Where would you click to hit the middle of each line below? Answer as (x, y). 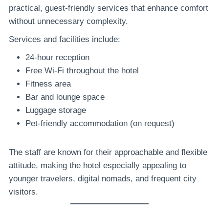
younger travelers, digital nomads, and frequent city (103, 178)
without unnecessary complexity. (68, 21)
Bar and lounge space (65, 97)
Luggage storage (56, 110)
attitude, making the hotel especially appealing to (98, 165)
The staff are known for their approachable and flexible (108, 152)
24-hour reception (57, 57)
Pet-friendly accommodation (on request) (100, 123)
